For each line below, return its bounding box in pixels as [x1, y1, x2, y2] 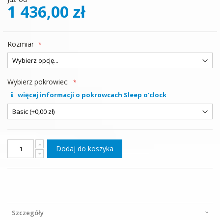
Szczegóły [12, 208, 44, 217]
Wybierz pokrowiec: [7, 77, 69, 86]
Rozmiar [7, 39, 34, 49]
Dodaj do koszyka [56, 144, 114, 153]
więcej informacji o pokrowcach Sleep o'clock [16, 90, 167, 99]
